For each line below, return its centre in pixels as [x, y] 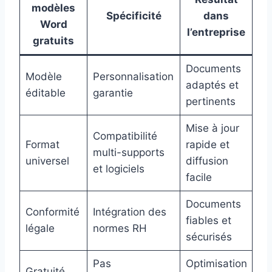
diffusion [207, 161]
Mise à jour [212, 128]
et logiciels [118, 169]
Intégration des [129, 212]
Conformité [52, 212]
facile [199, 178]
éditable [45, 93]
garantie [113, 93]
